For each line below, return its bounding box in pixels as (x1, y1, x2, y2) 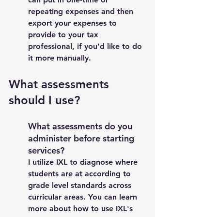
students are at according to (28, 169, 133, 178)
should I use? (9, 93, 87, 107)
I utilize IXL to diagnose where (28, 157, 140, 167)
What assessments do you (28, 121, 135, 132)
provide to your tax (28, 30, 101, 39)
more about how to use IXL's (28, 204, 135, 213)
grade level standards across (28, 181, 134, 190)
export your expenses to (28, 18, 119, 28)
